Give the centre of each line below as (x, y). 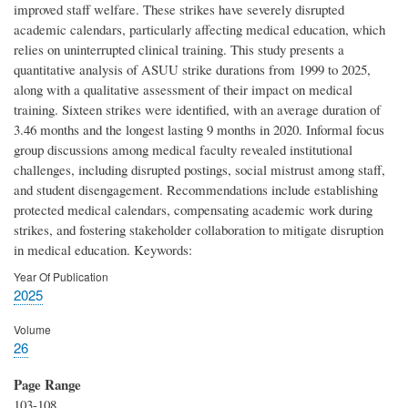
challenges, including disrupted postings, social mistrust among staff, (199, 170)
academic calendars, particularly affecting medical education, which (199, 30)
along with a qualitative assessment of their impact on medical (183, 90)
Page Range (47, 385)
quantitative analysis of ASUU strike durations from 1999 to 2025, (192, 70)
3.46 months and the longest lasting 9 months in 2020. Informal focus (199, 130)
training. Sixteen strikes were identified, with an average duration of (197, 110)
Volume (32, 330)
